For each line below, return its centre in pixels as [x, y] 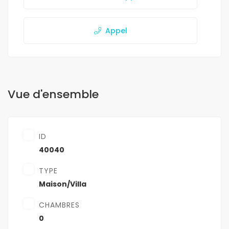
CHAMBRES [59, 205]
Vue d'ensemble [53, 95]
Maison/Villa [63, 184]
